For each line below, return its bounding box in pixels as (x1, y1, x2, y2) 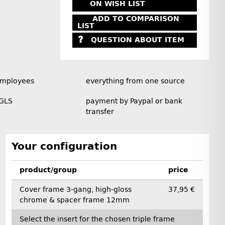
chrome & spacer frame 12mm (19, 195, 130, 204)
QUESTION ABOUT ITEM (90, 36, 184, 45)
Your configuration (11, 140, 117, 152)
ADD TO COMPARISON (92, 14, 179, 23)
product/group (19, 165, 77, 174)
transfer (85, 107, 114, 116)
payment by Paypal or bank (85, 96, 182, 105)
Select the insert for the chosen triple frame (19, 214, 175, 223)
